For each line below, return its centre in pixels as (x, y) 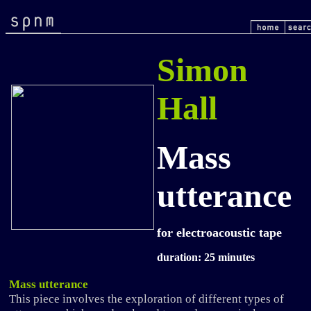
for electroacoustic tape (219, 233)
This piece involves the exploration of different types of (146, 299)
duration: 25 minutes (206, 257)
